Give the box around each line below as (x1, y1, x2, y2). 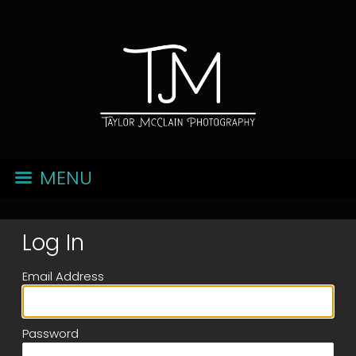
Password (22, 325, 79, 342)
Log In (22, 227, 84, 258)
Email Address (22, 268, 104, 284)
